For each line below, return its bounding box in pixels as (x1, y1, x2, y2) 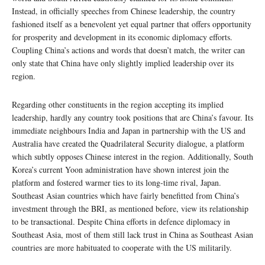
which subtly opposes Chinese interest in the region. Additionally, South (12, 150, 253, 162)
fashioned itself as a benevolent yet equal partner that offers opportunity (12, 18, 251, 30)
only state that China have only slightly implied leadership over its (12, 57, 234, 69)
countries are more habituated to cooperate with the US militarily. (12, 241, 232, 253)
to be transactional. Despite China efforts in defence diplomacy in (12, 215, 230, 227)
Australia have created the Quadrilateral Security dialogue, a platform (12, 137, 244, 149)
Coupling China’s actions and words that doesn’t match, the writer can (12, 44, 245, 56)
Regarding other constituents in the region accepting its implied (12, 98, 224, 110)
